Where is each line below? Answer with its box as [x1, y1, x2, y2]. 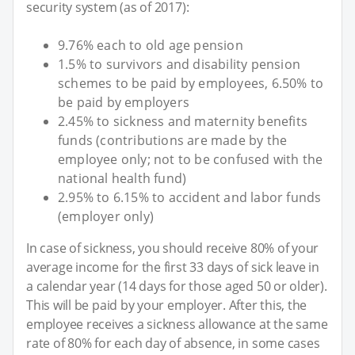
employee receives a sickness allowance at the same [26, 315, 328, 333]
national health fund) [58, 169, 187, 187]
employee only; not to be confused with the [58, 150, 323, 168]
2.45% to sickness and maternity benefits [58, 112, 308, 130]
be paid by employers [58, 93, 189, 111]
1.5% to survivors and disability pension [58, 55, 300, 73]
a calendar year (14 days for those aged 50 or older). [26, 277, 327, 295]
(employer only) [58, 207, 154, 225]
